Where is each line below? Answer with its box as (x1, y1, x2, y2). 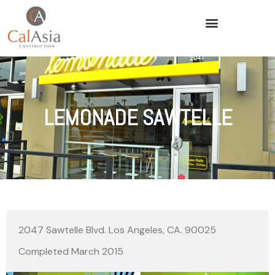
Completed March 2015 (18, 245, 123, 258)
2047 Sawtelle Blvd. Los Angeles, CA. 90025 (18, 223, 216, 236)
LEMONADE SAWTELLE (43, 103, 232, 132)
